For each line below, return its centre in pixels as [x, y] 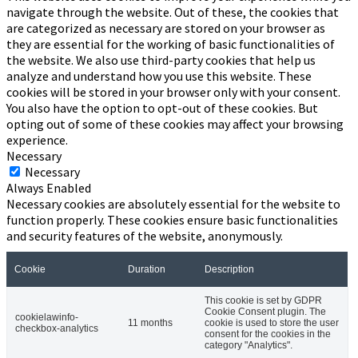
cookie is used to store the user [272, 322]
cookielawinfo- [47, 317]
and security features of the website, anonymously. [145, 235]
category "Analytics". [249, 345]
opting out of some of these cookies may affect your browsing [175, 123]
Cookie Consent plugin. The [265, 311]
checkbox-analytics [57, 328]
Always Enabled [49, 187]
